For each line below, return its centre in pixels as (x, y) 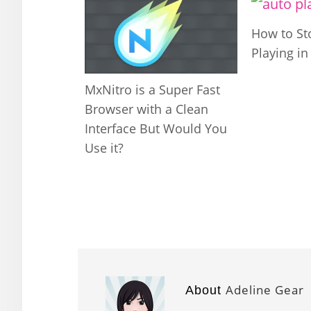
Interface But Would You (156, 128)
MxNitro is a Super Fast (152, 89)
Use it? (104, 148)
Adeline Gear (265, 289)
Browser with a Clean (146, 109)
